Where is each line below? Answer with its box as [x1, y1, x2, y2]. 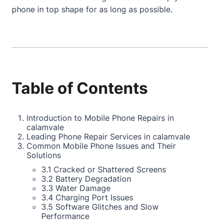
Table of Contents [12, 79, 148, 98]
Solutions [27, 150, 61, 160]
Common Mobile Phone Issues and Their [27, 141, 176, 151]
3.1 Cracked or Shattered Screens [41, 165, 166, 174]
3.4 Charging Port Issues [41, 192, 133, 202]
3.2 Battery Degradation [41, 174, 131, 184]
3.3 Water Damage [41, 183, 110, 193]
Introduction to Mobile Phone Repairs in [27, 113, 174, 123]
